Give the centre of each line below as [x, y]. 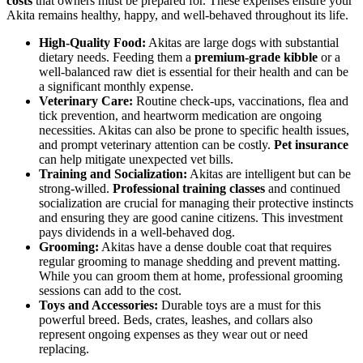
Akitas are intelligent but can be [269, 173]
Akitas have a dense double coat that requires [215, 246]
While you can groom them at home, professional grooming [191, 275]
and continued [303, 188]
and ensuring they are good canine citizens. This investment [191, 217]
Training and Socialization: [113, 173]
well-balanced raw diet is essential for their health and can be [194, 71]
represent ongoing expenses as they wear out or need [173, 334]
